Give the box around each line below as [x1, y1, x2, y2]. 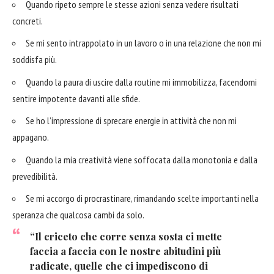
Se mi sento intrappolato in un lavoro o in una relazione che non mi [26, 37, 261, 50]
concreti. [12, 14, 43, 27]
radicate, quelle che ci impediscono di [29, 259, 208, 272]
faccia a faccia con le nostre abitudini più [29, 244, 221, 257]
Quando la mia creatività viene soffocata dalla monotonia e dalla [26, 153, 257, 166]
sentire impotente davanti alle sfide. [12, 92, 140, 105]
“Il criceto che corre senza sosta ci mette [29, 229, 222, 243]
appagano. [12, 131, 49, 144]
